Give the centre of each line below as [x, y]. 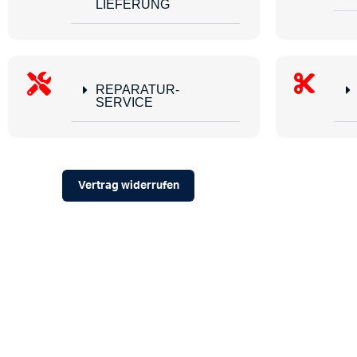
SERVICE [124, 103]
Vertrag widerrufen [129, 185]
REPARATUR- [137, 90]
